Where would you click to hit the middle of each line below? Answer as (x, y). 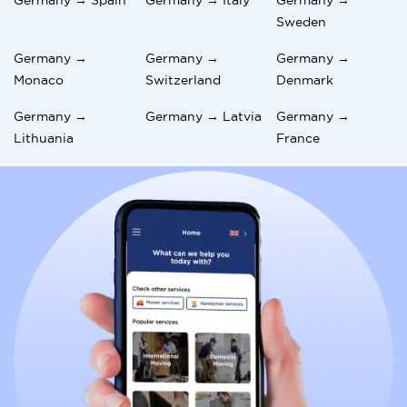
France (298, 138)
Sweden (302, 21)
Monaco (39, 79)
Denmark (305, 79)
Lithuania (44, 138)
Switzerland (183, 79)
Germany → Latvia (203, 116)
